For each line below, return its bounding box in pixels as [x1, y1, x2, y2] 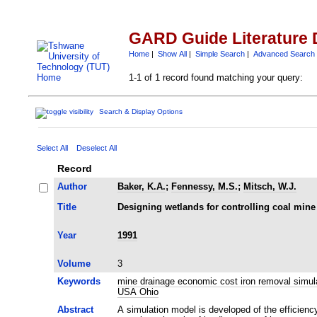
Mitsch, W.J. [243, 180, 296, 192]
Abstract [57, 304, 93, 315]
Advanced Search [253, 49, 315, 58]
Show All [157, 49, 187, 58]
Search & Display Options [99, 108, 183, 116]
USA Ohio [117, 286, 158, 297]
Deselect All [76, 143, 117, 152]
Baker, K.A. [117, 180, 166, 192]
